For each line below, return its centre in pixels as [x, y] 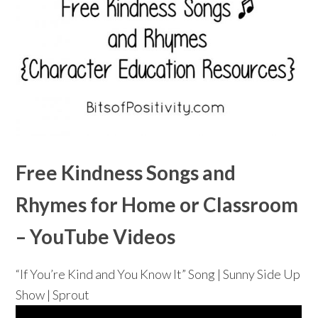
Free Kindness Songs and [126, 173]
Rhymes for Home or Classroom [157, 205]
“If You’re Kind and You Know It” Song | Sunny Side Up [158, 274]
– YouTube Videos [96, 237]
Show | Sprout [53, 295]
